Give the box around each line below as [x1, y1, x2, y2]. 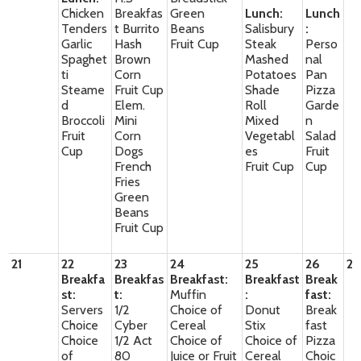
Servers [61, 302, 104, 317]
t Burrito [114, 21, 160, 36]
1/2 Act [114, 333, 153, 348]
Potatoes [245, 67, 297, 82]
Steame [61, 82, 106, 98]
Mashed [245, 52, 289, 67]
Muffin [170, 287, 207, 302]
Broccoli [61, 113, 106, 128]
